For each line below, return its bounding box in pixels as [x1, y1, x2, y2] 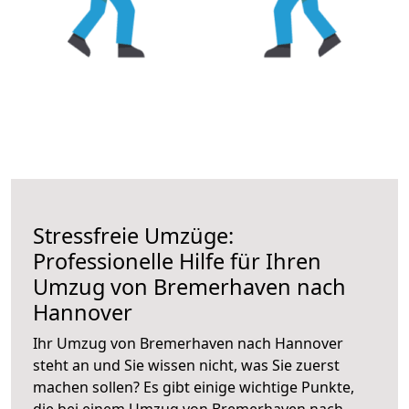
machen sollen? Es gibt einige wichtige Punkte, [33, 376, 354, 397]
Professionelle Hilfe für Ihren [33, 246, 321, 276]
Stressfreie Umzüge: [33, 220, 234, 250]
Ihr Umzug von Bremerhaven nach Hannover [33, 332, 343, 353]
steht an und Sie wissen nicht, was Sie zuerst [33, 354, 340, 375]
